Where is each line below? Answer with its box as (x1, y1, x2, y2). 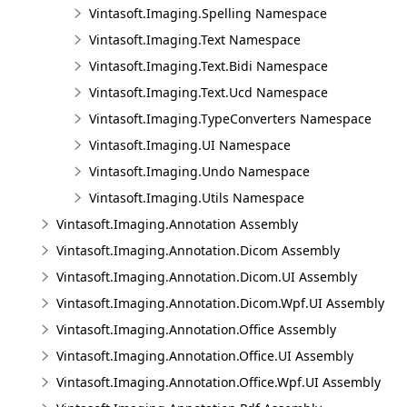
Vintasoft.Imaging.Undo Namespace (89, 163, 310, 180)
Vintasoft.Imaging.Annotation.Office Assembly (56, 321, 336, 338)
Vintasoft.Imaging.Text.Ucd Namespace (89, 84, 328, 101)
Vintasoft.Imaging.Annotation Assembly (56, 215, 298, 233)
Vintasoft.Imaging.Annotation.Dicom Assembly (56, 242, 340, 259)
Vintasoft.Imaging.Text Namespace (89, 31, 301, 48)
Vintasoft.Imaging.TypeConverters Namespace (89, 110, 372, 127)
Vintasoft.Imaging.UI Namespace (89, 136, 291, 154)
